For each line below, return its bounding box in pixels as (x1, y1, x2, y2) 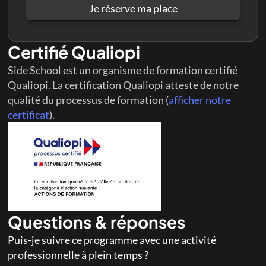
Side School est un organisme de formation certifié (8, 64, 238, 77)
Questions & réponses (8, 211, 186, 232)
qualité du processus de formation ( (8, 93, 169, 106)
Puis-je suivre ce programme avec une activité (8, 233, 217, 246)
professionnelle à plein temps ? (8, 248, 149, 261)
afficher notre (169, 93, 232, 106)
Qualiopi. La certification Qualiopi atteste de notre (8, 78, 239, 91)
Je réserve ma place (89, 2, 178, 15)
